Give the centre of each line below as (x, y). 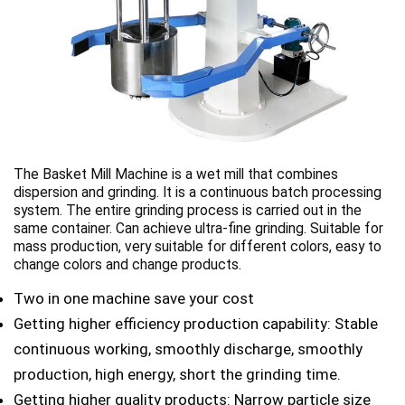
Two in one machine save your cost (134, 299)
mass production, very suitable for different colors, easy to (198, 247)
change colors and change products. (127, 265)
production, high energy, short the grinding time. (177, 375)
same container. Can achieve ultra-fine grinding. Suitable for (198, 229)
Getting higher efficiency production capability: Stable (196, 324)
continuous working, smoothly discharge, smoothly (188, 349)
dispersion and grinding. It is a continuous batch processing (198, 193)
